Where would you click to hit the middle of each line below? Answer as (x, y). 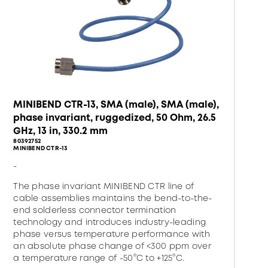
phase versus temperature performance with (112, 234)
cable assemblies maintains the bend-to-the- (113, 198)
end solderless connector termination (95, 210)
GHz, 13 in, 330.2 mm (61, 131)
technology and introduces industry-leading (110, 222)
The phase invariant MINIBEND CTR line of (104, 186)
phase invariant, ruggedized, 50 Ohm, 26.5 (115, 118)
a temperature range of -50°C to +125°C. (99, 258)
